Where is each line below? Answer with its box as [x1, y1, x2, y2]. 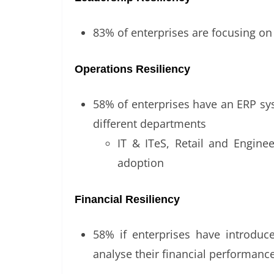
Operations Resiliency [75, 63, 190, 76]
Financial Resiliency [75, 193, 180, 206]
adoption [117, 155, 164, 171]
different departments [93, 116, 206, 131]
